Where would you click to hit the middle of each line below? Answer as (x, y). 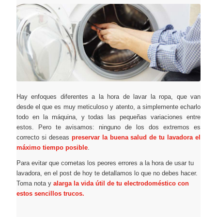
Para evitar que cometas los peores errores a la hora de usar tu (105, 163)
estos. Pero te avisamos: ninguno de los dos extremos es (108, 127)
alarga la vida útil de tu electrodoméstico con (121, 183)
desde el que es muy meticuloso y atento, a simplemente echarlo (108, 107)
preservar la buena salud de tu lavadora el (136, 137)
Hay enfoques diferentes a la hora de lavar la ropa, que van (108, 96)
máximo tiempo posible (52, 147)
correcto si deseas (44, 137)
